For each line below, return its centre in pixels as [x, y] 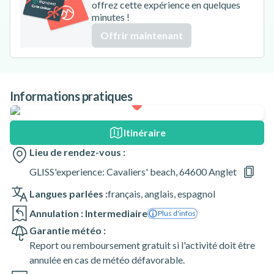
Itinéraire [144, 132]
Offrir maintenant [142, 35]
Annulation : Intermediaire [88, 213]
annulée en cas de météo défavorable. [107, 260]
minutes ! [111, 17]
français [124, 194]
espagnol [196, 194]
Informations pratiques [71, 96]
